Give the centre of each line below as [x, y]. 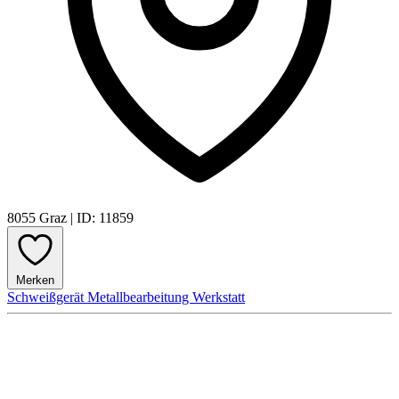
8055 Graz [39, 217]
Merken [35, 280]
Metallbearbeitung [140, 297]
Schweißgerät [47, 297]
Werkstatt [219, 297]
